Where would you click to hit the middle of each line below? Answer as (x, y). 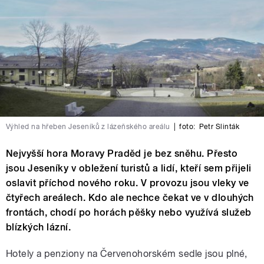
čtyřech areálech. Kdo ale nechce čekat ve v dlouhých (130, 198)
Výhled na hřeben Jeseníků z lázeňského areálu (88, 127)
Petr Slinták (219, 127)
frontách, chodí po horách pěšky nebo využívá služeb (129, 213)
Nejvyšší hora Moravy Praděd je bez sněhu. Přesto (122, 154)
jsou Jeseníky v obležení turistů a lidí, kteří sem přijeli (129, 169)
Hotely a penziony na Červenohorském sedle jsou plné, (127, 254)
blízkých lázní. (39, 227)
